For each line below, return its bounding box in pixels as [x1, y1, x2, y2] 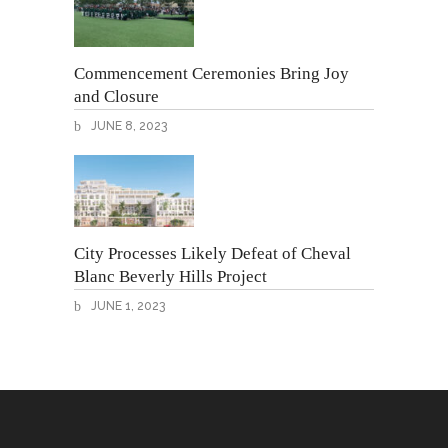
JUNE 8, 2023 [88, 118, 167, 133]
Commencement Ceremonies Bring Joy [74, 63, 349, 83]
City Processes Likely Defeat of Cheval [74, 243, 351, 263]
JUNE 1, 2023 [88, 298, 165, 313]
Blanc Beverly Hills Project [74, 266, 267, 286]
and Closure [74, 86, 159, 106]
